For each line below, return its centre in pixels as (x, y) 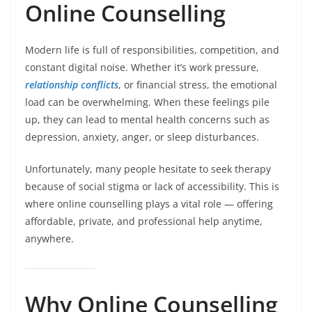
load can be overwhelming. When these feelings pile (147, 102)
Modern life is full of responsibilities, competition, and (152, 50)
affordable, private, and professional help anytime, (144, 221)
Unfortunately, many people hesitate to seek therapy (148, 169)
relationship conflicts (72, 85)
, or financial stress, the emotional (198, 85)
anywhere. (49, 239)
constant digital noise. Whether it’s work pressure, (142, 68)
